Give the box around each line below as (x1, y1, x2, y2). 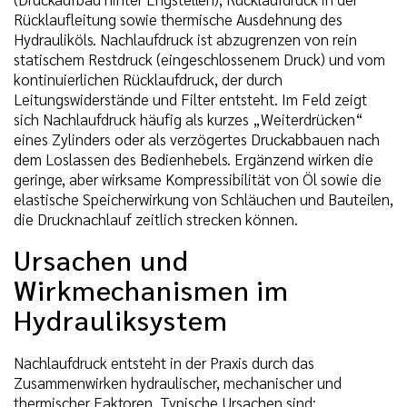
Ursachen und (14, 241, 189, 277)
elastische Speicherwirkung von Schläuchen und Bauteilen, (14, 188, 393, 209)
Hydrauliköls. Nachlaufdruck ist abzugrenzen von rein (14, 28, 357, 49)
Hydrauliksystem (14, 301, 228, 337)
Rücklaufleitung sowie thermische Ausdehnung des (14, 8, 342, 29)
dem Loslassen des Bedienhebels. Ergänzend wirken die (14, 148, 373, 169)
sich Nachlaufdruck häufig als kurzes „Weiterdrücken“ (14, 108, 363, 129)
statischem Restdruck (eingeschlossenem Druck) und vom (14, 48, 385, 69)
